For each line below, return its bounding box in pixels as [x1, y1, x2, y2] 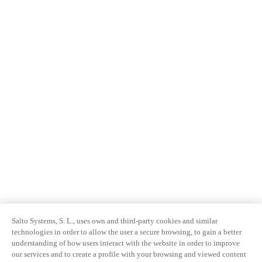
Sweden [12, 10, 37, 19]
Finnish [12, 113, 36, 122]
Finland [12, 98, 37, 106]
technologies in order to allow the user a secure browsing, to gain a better [12, 227, 242, 236]
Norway [12, 54, 38, 63]
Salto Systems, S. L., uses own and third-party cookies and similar [12, 216, 218, 225]
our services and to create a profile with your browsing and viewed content [12, 250, 246, 258]
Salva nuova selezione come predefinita [33, 155, 163, 164]
